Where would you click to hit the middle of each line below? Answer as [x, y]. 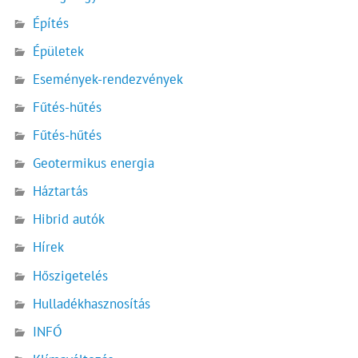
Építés [51, 23]
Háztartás [61, 191]
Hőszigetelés [71, 275]
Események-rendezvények [108, 80]
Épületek [59, 51]
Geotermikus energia [94, 163]
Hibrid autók [69, 219]
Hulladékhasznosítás [92, 303]
